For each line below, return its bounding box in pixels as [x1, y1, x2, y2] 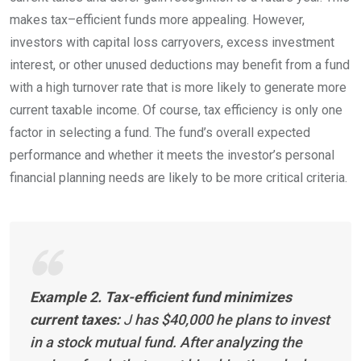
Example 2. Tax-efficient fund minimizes [30, 288, 292, 305]
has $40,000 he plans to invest [135, 310, 330, 328]
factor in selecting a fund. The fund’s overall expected [10, 124, 310, 140]
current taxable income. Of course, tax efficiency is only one [10, 102, 342, 118]
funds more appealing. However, [121, 11, 305, 27]
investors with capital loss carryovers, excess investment [10, 34, 334, 50]
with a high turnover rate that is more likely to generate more [10, 79, 346, 95]
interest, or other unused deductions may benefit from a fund [10, 56, 350, 73]
